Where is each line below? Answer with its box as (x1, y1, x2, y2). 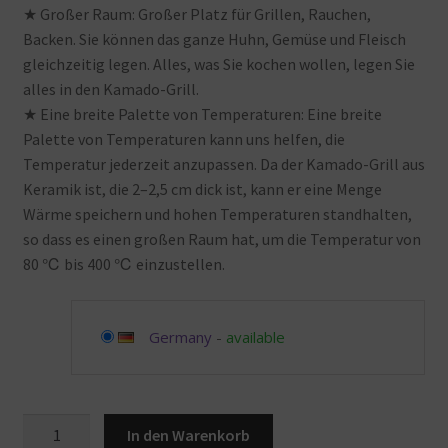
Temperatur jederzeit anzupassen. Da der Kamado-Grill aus (22, 154, 425, 175)
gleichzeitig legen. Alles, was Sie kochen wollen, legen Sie (22, 54, 415, 75)
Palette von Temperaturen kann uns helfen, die (22, 129, 345, 150)
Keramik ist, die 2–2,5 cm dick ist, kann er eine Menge (22, 179, 382, 200)
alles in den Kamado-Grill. (22, 79, 199, 100)
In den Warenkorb (127, 425, 251, 446)
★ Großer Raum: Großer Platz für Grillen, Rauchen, (22, 4, 371, 25)
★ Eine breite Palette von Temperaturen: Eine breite (22, 104, 382, 125)
